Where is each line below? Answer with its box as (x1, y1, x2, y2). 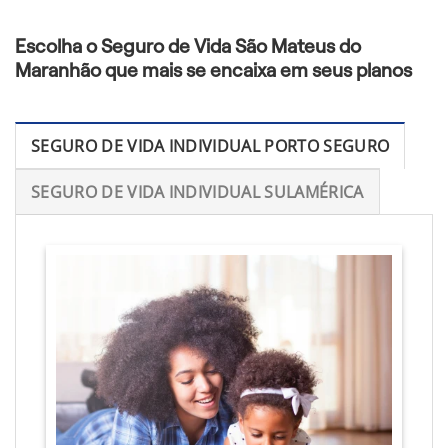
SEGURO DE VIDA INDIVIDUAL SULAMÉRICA (31, 181, 364, 204)
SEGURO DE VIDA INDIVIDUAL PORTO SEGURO (31, 135, 390, 158)
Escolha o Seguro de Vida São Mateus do (15, 35, 361, 57)
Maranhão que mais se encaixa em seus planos (15, 59, 412, 81)
